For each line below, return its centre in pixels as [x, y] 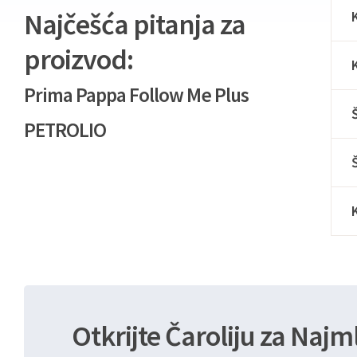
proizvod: [78, 59]
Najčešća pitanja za [135, 24]
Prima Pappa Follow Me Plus [136, 94]
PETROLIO [65, 129]
